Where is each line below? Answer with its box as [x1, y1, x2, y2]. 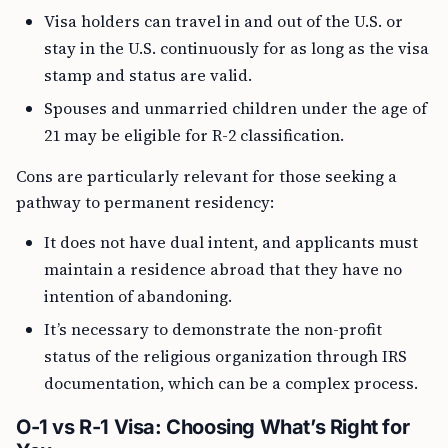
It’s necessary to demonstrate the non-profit [44, 318, 382, 340]
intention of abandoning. [44, 285, 232, 307]
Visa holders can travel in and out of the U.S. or [44, 10, 403, 32]
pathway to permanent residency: [16, 191, 274, 213]
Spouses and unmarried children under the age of [44, 97, 427, 119]
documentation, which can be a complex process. [44, 372, 418, 394]
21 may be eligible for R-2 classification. [44, 124, 344, 146]
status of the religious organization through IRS [44, 345, 407, 367]
